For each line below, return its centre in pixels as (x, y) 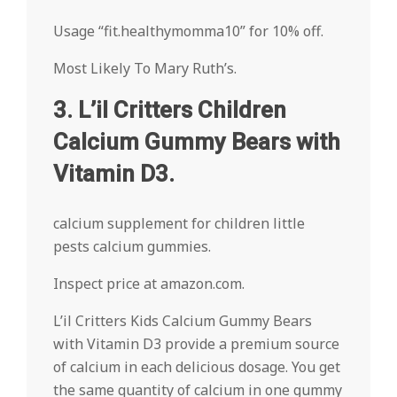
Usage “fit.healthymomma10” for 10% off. (188, 31)
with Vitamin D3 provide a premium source (196, 344)
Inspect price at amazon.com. (149, 284)
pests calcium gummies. (132, 246)
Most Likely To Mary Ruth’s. (145, 68)
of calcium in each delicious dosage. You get (197, 367)
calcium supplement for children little (179, 223)
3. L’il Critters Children (170, 110)
